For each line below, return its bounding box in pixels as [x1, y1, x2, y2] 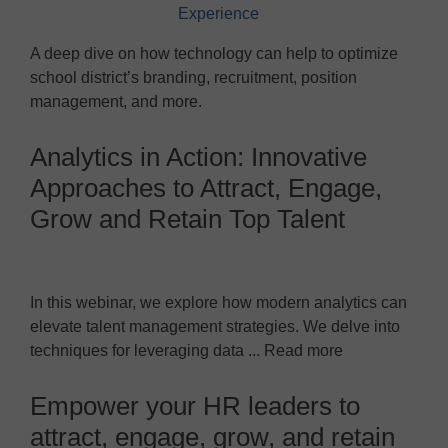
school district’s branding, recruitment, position [30, 68, 357, 86]
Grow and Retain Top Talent [30, 203, 345, 234]
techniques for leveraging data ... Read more [30, 341, 343, 359]
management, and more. [30, 92, 202, 110]
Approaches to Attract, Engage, [30, 172, 382, 203]
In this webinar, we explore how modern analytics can [30, 293, 407, 311]
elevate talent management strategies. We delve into [30, 317, 400, 335]
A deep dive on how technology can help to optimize [30, 44, 398, 62]
